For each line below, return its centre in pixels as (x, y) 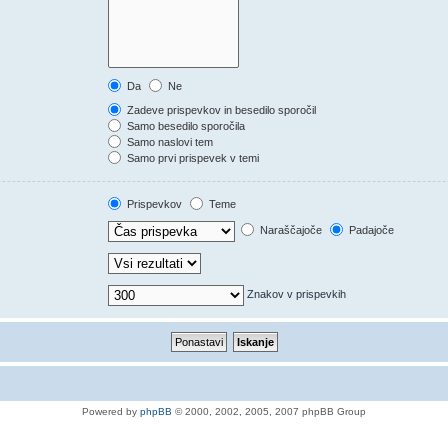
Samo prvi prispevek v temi (192, 157)
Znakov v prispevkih (295, 293)
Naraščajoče (290, 229)
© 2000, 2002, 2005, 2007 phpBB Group (269, 411)
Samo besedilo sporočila (185, 125)
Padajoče (370, 229)
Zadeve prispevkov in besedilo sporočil (220, 109)
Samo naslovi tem (169, 141)
